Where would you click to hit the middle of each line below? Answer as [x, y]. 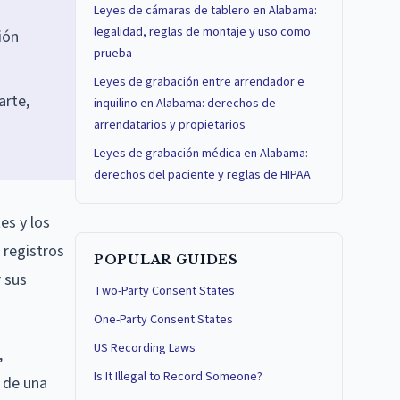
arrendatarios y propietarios [170, 125]
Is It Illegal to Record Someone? [178, 377]
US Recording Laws [145, 348]
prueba [113, 54]
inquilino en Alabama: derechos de [185, 104]
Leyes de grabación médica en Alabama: [201, 154]
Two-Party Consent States [164, 291]
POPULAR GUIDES [166, 260]
